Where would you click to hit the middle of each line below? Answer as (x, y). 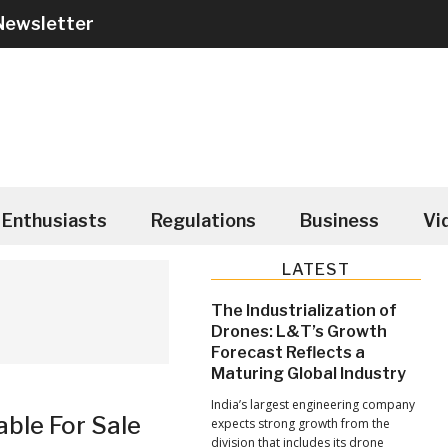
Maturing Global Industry (308, 373)
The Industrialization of (303, 310)
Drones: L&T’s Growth (298, 331)
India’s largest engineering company (312, 404)
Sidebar (263, 312)
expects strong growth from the (300, 423)
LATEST (315, 269)
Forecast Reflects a (287, 352)
